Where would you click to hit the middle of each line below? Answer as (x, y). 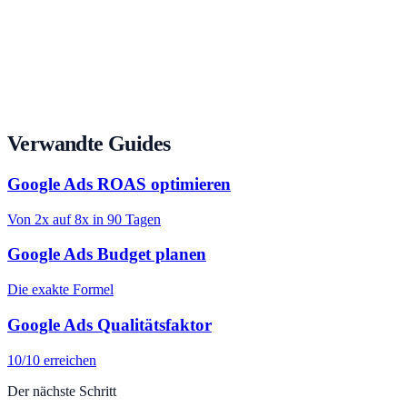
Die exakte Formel (60, 290)
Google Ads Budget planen (107, 254)
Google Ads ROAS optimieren (119, 184)
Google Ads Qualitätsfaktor (109, 324)
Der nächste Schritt (62, 391)
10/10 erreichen (52, 360)
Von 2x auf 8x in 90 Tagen (84, 219)
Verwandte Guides (89, 144)
